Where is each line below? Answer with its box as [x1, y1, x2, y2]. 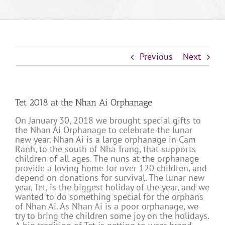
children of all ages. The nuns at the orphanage [15, 153, 199, 165]
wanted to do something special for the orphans [15, 191, 203, 203]
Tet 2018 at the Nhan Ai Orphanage [15, 97, 152, 108]
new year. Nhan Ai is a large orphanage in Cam [15, 134, 196, 146]
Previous [140, 51, 173, 63]
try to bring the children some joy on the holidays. [15, 210, 209, 222]
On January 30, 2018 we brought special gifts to [15, 115, 201, 127]
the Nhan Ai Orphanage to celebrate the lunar [15, 124, 192, 136]
